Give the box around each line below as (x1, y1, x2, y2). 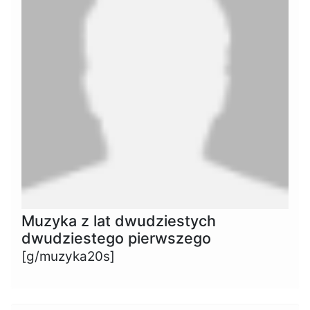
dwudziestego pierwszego (21, 228, 211, 247)
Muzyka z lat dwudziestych (21, 211, 216, 230)
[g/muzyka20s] (21, 248, 115, 264)
